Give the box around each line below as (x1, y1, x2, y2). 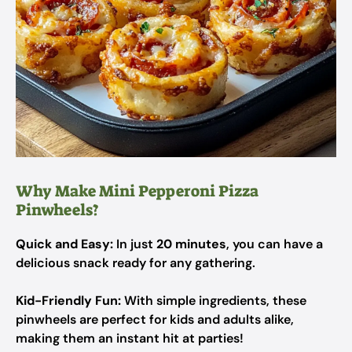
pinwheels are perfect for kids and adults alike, (16, 311, 294, 328)
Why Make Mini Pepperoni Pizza (16, 181, 258, 201)
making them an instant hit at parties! (16, 330, 244, 346)
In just (113, 236, 156, 252)
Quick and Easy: (16, 236, 113, 252)
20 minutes (156, 236, 226, 252)
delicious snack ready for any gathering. (16, 255, 255, 271)
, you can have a (226, 236, 323, 252)
